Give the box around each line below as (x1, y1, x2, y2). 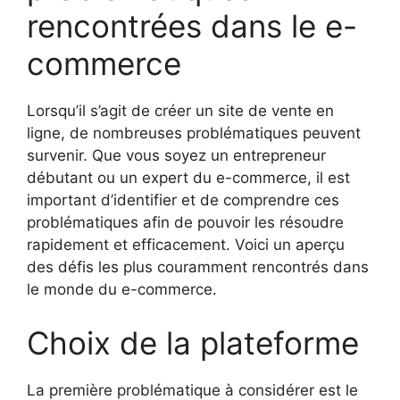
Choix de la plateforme (27, 323, 359, 362)
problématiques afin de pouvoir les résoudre (27, 213, 344, 232)
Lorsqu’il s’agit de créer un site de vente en (27, 102, 334, 121)
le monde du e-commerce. (27, 280, 217, 299)
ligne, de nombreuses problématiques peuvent (27, 124, 361, 143)
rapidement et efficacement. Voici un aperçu (27, 236, 345, 254)
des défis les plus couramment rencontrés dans (27, 258, 369, 277)
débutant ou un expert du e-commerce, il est (27, 169, 350, 187)
